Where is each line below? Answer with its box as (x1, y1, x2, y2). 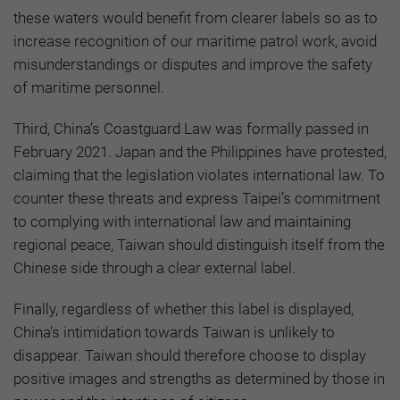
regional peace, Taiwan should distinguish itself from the (13, 236, 385, 254)
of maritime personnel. (13, 79, 164, 97)
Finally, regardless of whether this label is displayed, (13, 300, 354, 319)
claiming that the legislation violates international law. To (13, 166, 385, 185)
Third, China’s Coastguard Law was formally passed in (13, 120, 369, 138)
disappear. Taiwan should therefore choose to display (13, 346, 366, 365)
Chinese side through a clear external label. (13, 259, 296, 278)
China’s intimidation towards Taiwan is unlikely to (13, 323, 335, 342)
